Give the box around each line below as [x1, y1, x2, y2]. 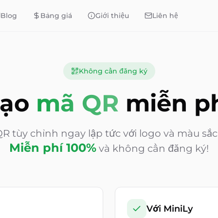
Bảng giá [40, 11, 72, 20]
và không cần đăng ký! [99, 143, 209, 154]
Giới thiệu [95, 11, 129, 20]
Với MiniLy [146, 203, 193, 214]
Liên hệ [152, 11, 178, 20]
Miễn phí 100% [9, 141, 96, 155]
